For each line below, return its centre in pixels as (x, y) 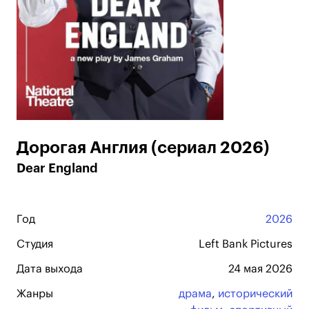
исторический (255, 294)
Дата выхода (50, 269)
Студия (35, 244)
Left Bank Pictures (246, 244)
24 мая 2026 (260, 269)
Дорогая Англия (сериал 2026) (143, 148)
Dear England (57, 168)
